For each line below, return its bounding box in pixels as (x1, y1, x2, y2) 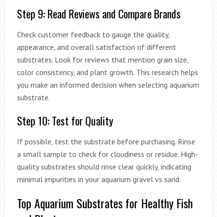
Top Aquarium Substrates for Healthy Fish (16, 194, 193, 212)
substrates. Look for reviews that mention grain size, (16, 54, 188, 64)
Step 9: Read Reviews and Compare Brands (16, 5, 181, 21)
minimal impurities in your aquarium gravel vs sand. (16, 174, 181, 184)
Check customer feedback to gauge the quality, (16, 29, 170, 39)
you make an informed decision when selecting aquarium (16, 79, 199, 90)
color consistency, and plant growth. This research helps (16, 67, 198, 77)
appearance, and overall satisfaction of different (16, 42, 176, 52)
